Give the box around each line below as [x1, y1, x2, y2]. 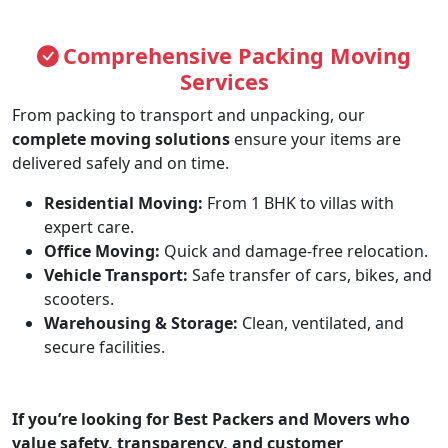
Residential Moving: [44, 192, 203, 215]
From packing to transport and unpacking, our [12, 104, 365, 127]
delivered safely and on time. [12, 152, 229, 175]
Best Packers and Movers [173, 408, 371, 431]
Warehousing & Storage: [44, 312, 238, 335]
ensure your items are [230, 128, 401, 151]
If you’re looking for [12, 408, 173, 431]
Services [179, 67, 269, 97]
